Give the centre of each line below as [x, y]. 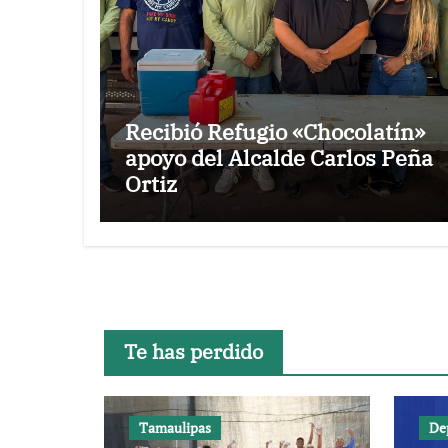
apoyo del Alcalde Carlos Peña [279, 157]
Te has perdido [193, 351]
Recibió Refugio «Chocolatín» [275, 131]
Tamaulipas [175, 427]
